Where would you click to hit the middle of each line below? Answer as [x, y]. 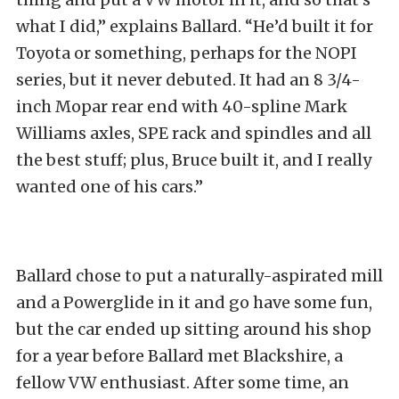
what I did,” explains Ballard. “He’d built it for [195, 26]
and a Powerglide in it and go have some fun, [194, 302]
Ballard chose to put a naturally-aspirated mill [199, 276]
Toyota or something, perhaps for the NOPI [187, 53]
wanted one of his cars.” [110, 187]
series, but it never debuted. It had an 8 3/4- [188, 80]
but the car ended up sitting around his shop [194, 329]
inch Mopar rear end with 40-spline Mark [182, 106]
